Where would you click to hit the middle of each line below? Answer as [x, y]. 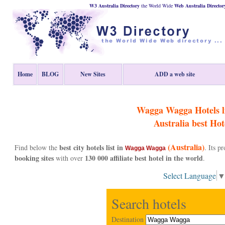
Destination [127, 219]
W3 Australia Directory [114, 6]
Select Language [190, 176]
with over [69, 158]
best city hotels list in [92, 147]
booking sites [34, 158]
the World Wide [157, 6]
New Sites [93, 74]
